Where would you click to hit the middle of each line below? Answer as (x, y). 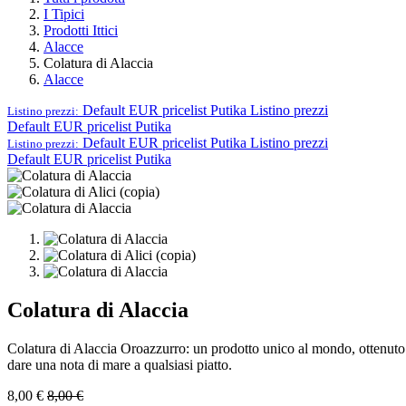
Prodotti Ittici (81, 30)
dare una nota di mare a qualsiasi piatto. (120, 364)
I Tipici (64, 14)
